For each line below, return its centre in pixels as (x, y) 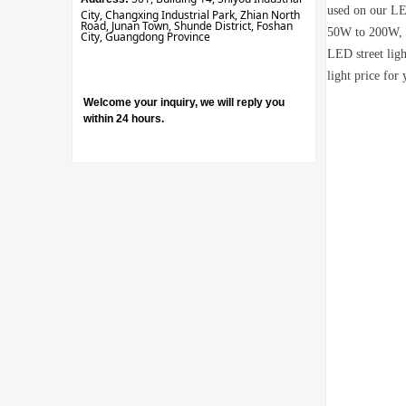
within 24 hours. (124, 119)
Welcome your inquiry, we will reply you (184, 102)
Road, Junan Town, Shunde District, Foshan (187, 26)
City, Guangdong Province (145, 37)
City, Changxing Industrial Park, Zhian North (190, 15)
